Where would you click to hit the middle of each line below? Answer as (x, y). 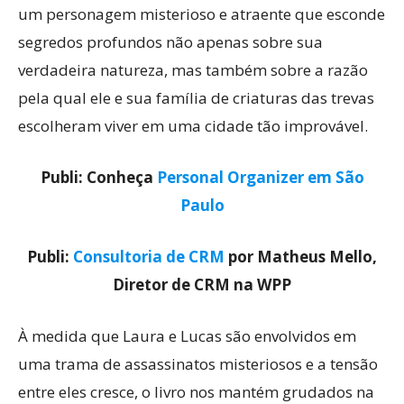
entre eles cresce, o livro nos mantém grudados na (196, 392)
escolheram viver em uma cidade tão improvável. (193, 126)
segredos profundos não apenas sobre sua (170, 42)
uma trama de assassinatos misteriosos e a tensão (198, 364)
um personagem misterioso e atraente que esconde (202, 14)
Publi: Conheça (98, 177)
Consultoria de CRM (149, 257)
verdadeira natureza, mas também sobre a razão (193, 70)
